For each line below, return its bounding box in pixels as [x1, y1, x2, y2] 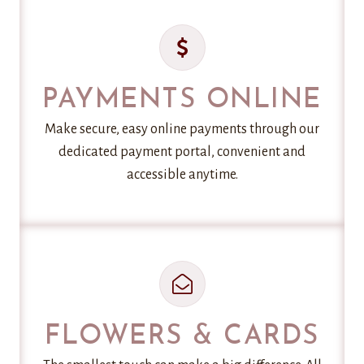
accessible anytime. [126, 167, 238, 183]
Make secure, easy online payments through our [45, 122, 319, 137]
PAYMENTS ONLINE [42, 87, 322, 115]
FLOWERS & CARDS [45, 323, 319, 351]
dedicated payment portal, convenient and [58, 145, 305, 160]
